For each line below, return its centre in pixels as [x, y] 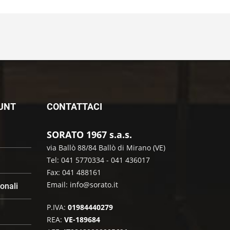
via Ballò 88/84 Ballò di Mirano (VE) [106, 147]
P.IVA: [57, 207]
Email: [58, 184]
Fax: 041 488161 [74, 172]
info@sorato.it [94, 184]
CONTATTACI [74, 106]
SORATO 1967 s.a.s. [89, 134]
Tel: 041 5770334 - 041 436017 [98, 160]
